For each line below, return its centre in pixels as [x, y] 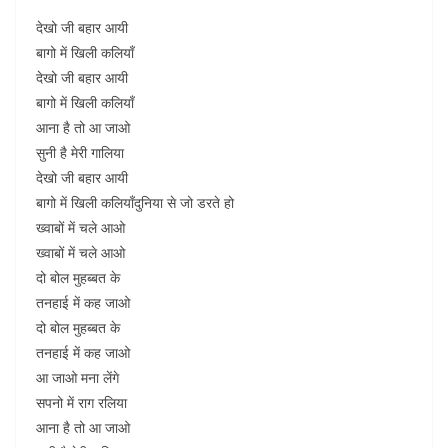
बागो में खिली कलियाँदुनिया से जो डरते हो [135, 202]
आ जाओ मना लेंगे [77, 377]
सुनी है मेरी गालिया [80, 152]
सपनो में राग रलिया [81, 402]
